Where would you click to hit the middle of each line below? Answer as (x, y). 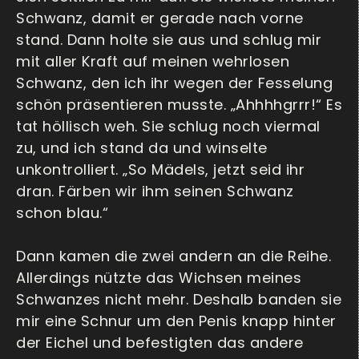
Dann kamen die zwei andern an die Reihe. (173, 256)
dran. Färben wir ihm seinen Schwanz (155, 192)
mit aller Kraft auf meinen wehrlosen (153, 62)
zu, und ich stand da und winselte (142, 148)
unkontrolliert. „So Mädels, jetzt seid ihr (160, 170)
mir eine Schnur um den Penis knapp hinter (176, 321)
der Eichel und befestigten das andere (160, 343)
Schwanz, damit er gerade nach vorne (160, 18)
